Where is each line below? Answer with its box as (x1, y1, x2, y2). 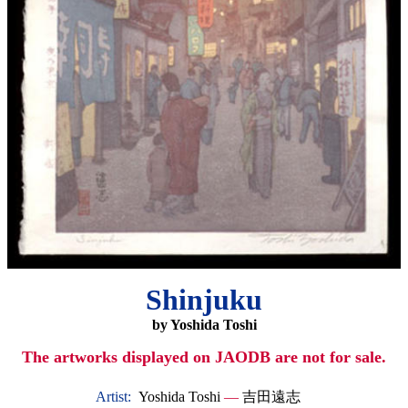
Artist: (96, 388, 135, 404)
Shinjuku (146, 282, 262, 316)
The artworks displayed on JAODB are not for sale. (22, 347, 386, 366)
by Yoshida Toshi (151, 316, 257, 332)
